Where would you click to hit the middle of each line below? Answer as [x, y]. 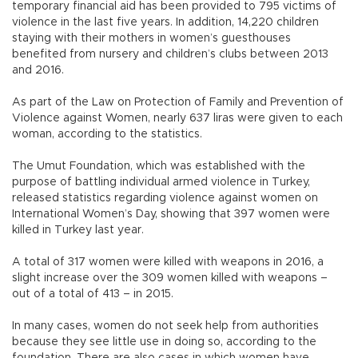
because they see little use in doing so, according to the [164, 342]
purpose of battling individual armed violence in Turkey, [161, 182]
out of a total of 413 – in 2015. [93, 294]
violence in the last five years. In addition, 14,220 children [165, 22]
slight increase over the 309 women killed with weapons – [170, 278]
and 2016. [40, 70]
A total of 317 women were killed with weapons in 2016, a [168, 262]
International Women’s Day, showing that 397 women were [171, 214]
